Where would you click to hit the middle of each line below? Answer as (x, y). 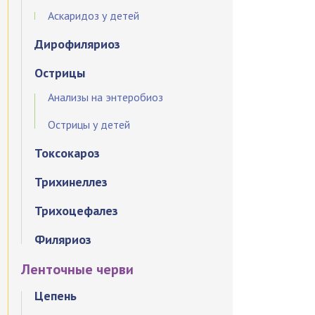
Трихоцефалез (77, 211)
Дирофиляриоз (78, 44)
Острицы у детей (89, 124)
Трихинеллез (71, 182)
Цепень (56, 296)
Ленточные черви (78, 269)
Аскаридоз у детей (94, 15)
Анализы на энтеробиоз (106, 97)
